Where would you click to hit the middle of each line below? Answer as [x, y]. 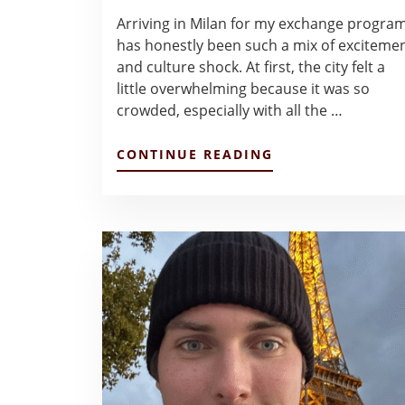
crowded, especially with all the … [230, 111]
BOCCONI [308, 239]
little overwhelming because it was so [244, 89]
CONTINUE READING [195, 155]
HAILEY [301, 273]
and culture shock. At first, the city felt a [251, 67]
